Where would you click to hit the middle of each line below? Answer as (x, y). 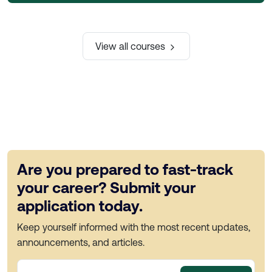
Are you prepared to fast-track (125, 169)
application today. (80, 205)
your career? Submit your (106, 187)
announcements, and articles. (81, 242)
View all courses (131, 46)
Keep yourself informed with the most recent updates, (134, 227)
